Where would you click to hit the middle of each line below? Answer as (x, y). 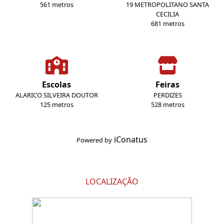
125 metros (56, 105)
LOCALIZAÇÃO (112, 182)
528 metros (167, 105)
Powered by (94, 140)
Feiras (167, 85)
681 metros (167, 24)
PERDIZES (167, 95)
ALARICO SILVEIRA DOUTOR (56, 95)
